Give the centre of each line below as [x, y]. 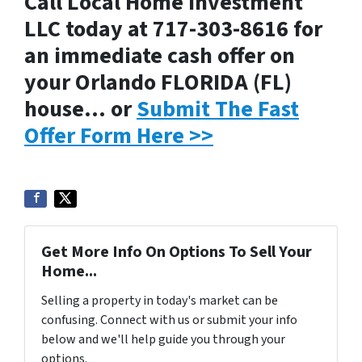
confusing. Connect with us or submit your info [169, 320]
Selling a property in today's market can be [160, 301]
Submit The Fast [218, 109]
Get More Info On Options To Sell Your [177, 252]
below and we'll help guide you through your [163, 339]
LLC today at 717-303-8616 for [173, 29]
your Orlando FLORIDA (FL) [158, 82]
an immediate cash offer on [160, 56]
